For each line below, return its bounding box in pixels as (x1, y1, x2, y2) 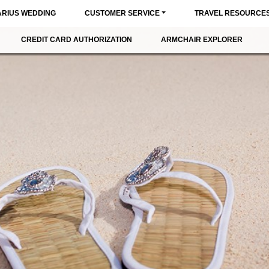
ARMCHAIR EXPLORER (160, 35, 243, 44)
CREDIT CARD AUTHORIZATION (20, 35, 132, 44)
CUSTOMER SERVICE (84, 9, 160, 17)
